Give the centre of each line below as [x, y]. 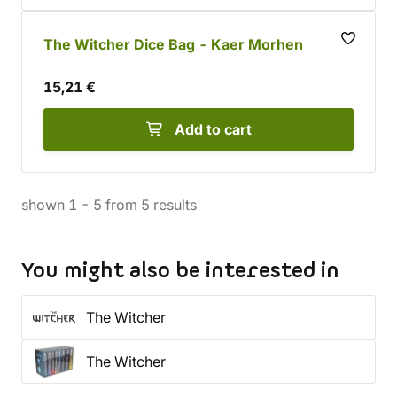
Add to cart [213, 129]
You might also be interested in [180, 271]
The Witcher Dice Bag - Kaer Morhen [173, 44]
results [173, 205]
